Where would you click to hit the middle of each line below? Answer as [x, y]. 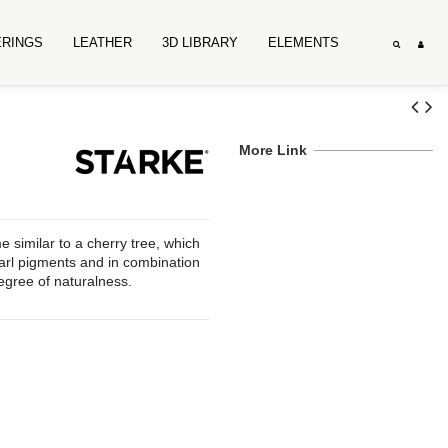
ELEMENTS [304, 42]
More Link [272, 150]
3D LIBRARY [200, 42]
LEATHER [103, 42]
